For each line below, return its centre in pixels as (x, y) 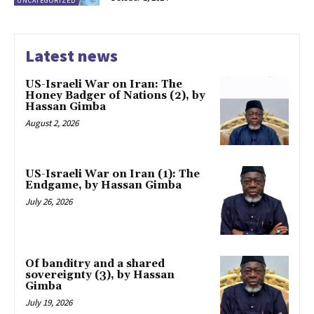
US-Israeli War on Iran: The (104, 85)
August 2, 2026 (52, 123)
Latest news (71, 56)
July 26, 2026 (49, 202)
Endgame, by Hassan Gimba (103, 186)
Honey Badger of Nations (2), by (115, 96)
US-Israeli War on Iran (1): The (112, 175)
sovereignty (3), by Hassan (100, 275)
